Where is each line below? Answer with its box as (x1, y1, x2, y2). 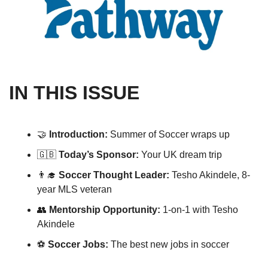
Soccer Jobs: (48, 239, 108, 250)
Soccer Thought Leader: (59, 170, 172, 181)
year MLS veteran (37, 184, 112, 195)
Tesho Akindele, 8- (172, 170, 250, 181)
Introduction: (49, 129, 110, 140)
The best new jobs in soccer (108, 239, 229, 250)
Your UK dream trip (141, 150, 224, 160)
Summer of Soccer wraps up (110, 129, 230, 140)
